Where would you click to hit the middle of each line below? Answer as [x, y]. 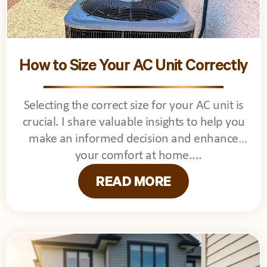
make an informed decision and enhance [133, 139]
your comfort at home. [133, 156]
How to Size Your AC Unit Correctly [133, 67]
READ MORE [133, 183]
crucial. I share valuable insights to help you [133, 122]
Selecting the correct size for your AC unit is [133, 105]
